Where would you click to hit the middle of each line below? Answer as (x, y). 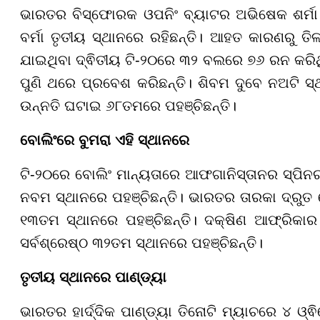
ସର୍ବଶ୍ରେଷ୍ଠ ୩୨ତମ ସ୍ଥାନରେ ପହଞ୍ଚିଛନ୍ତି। (141, 242)
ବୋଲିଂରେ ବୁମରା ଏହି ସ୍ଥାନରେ (105, 140)
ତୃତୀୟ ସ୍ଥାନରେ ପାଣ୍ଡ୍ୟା (93, 277)
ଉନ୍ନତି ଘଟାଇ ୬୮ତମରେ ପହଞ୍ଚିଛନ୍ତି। (128, 105)
